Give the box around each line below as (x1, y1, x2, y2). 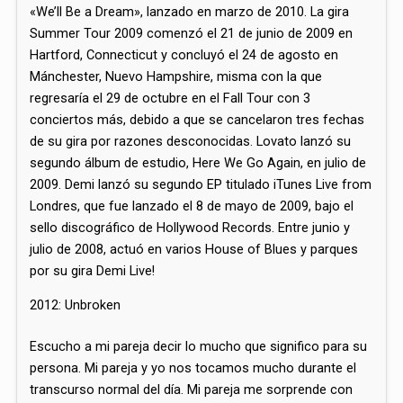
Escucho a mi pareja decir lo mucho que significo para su (30, 338, 368, 355)
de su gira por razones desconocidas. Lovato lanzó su (30, 132, 352, 149)
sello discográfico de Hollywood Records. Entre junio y (30, 219, 351, 236)
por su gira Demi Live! (30, 262, 156, 279)
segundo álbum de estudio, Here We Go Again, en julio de (30, 154, 367, 171)
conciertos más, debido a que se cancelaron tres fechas (30, 111, 365, 128)
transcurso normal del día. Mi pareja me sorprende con (30, 381, 354, 399)
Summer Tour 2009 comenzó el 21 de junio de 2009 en (30, 24, 354, 41)
